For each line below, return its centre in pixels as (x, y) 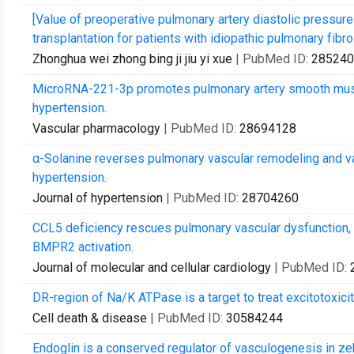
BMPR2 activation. (83, 247)
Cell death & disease (90, 318)
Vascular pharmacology (96, 128)
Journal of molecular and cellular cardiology (152, 267)
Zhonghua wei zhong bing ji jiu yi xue (132, 59)
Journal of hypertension (98, 198)
